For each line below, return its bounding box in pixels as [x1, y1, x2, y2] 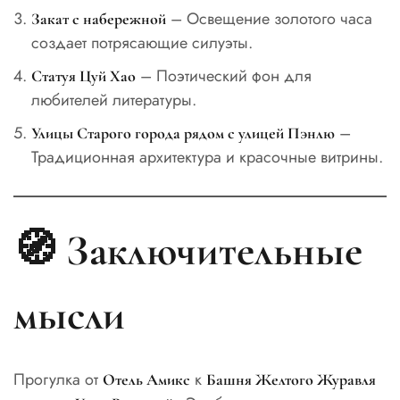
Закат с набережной [30, 8, 166, 29]
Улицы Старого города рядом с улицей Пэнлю [30, 122, 335, 143]
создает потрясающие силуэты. [30, 30, 253, 54]
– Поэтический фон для [135, 63, 312, 87]
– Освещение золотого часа [165, 6, 372, 30]
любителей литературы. [30, 87, 196, 112]
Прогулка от [13, 367, 103, 391]
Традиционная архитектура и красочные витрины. [30, 145, 383, 169]
